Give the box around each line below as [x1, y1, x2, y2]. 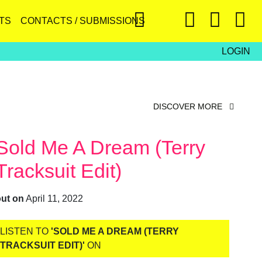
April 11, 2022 [25, 194, 83, 204]
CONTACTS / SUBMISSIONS [20, 16, 145, 26]
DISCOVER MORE [153, 102, 225, 111]
